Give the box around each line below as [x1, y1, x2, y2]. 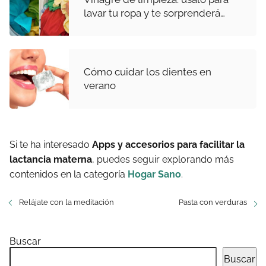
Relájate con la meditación [19, 198, 114, 207]
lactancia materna [9, 154, 92, 166]
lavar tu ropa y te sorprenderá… [84, 7, 225, 20]
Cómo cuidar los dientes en [84, 66, 211, 78]
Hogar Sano [128, 169, 181, 180]
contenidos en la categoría [9, 169, 128, 180]
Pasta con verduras [179, 198, 247, 207]
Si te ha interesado [9, 139, 92, 151]
